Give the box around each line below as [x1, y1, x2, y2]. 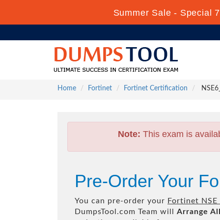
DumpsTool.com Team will [75, 208, 177, 216]
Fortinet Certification [124, 85, 188, 92]
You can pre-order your [75, 197, 167, 205]
